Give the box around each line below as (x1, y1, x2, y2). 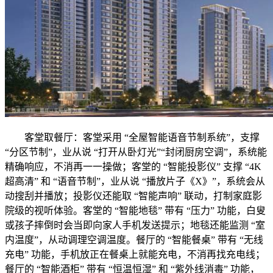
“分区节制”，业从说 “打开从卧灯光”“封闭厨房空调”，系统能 (5, 147, 267, 157)
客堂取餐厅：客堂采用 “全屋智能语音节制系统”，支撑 (5, 132, 260, 143)
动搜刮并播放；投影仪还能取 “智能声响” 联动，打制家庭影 (5, 191, 262, 201)
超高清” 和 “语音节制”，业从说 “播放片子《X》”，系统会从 (5, 176, 265, 186)
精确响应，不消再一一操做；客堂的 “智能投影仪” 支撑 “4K (5, 161, 261, 172)
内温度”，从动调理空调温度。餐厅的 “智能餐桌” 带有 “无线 (5, 235, 263, 245)
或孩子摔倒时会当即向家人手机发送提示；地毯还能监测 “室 (5, 220, 265, 230)
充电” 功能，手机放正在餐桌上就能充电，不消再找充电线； (5, 249, 265, 260)
